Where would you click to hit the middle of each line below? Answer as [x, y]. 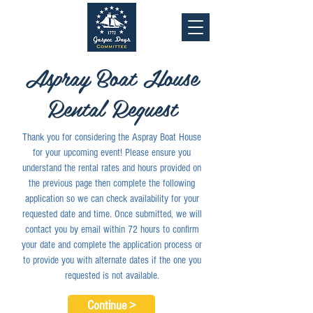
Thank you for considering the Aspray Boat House [112, 137]
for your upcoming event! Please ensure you [112, 153]
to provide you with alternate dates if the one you [112, 260]
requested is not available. [112, 276]
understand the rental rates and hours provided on [112, 168]
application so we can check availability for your [112, 199]
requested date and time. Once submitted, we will [112, 214]
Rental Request [112, 108]
